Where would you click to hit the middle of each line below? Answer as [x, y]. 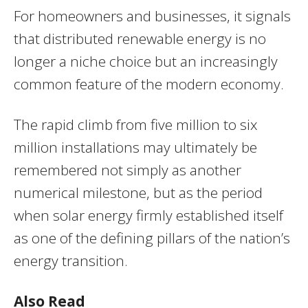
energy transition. [71, 261]
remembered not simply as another [128, 170]
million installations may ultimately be [135, 147]
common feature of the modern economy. [149, 84]
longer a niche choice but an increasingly [146, 62]
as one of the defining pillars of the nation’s [152, 238]
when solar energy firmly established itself [148, 216]
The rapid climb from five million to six [135, 125]
